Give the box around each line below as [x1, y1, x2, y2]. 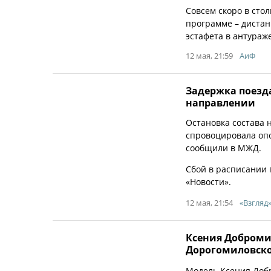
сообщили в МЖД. [186, 142, 261, 154]
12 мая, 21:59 [186, 50, 233, 61]
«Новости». [186, 176, 231, 188]
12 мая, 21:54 [186, 197, 233, 208]
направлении [186, 96, 255, 109]
